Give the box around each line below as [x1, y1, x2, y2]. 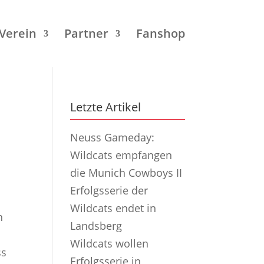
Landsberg [70, 219, 123, 233]
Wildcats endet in [70, 201, 157, 215]
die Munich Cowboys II [70, 166, 183, 180]
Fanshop [136, 25, 185, 41]
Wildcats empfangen [70, 148, 173, 162]
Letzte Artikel [70, 99, 141, 115]
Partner [64, 25, 108, 41]
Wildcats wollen [70, 236, 149, 250]
